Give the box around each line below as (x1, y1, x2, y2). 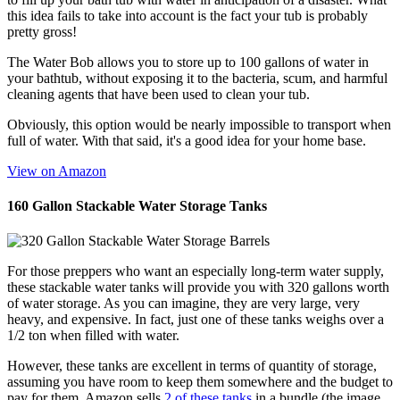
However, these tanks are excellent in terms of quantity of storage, (7, 358, 377, 374)
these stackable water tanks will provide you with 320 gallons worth (7, 279, 389, 296)
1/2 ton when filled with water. (7, 328, 179, 344)
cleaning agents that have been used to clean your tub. (7, 86, 310, 102)
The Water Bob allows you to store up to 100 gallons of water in (7, 54, 369, 70)
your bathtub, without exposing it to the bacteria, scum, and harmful (7, 70, 387, 86)
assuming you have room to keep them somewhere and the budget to (7, 374, 393, 390)
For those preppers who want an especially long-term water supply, (7, 263, 384, 279)
